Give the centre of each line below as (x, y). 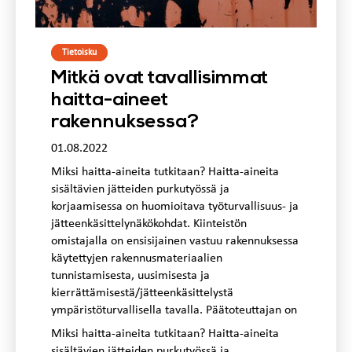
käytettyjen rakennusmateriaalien (137, 259)
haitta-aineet (110, 101)
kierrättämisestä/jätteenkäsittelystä (142, 293)
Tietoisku (79, 53)
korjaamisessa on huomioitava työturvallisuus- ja (175, 207)
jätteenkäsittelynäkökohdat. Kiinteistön (149, 224)
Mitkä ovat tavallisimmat (159, 79)
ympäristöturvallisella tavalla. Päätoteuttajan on (174, 311)
